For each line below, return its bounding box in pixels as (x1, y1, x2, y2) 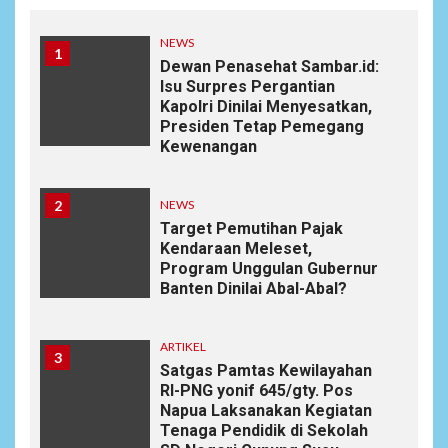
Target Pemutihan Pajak (160, 218, 343, 238)
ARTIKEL (160, 338, 206, 354)
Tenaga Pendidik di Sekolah (160, 420, 368, 440)
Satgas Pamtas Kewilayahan (160, 360, 372, 380)
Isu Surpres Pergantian (160, 76, 335, 96)
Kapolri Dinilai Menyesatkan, (160, 96, 372, 116)
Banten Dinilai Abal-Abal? (160, 278, 347, 298)
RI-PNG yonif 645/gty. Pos (160, 380, 353, 400)
